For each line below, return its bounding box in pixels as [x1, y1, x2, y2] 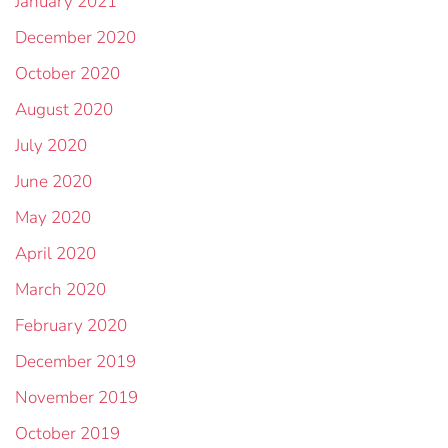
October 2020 [15, 62, 120, 85]
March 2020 [15, 278, 106, 301]
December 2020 [15, 26, 136, 49]
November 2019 [15, 386, 138, 409]
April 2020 [15, 242, 96, 265]
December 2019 [15, 350, 136, 373]
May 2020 [15, 206, 91, 229]
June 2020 [15, 170, 92, 193]
